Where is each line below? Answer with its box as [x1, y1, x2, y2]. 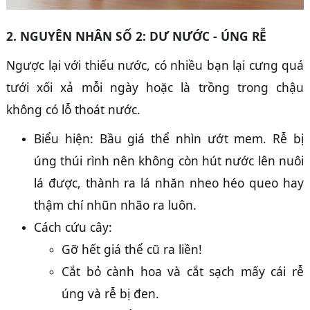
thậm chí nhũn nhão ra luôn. [34, 197, 197, 213]
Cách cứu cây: [34, 219, 116, 235]
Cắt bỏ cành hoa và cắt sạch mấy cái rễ [62, 263, 304, 280]
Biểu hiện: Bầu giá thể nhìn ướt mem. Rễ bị [34, 130, 304, 147]
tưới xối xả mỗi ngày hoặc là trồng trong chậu [6, 79, 304, 95]
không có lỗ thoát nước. [6, 101, 140, 118]
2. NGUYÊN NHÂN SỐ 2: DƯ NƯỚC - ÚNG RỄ [6, 28, 266, 44]
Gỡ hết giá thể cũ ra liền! [62, 241, 202, 257]
